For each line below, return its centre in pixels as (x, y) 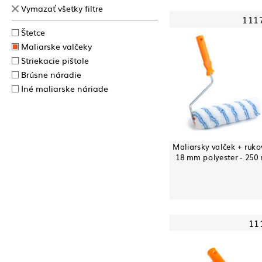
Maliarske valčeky (56, 46)
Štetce (33, 32)
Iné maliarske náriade (65, 88)
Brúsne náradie (51, 74)
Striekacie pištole (55, 60)
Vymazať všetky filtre (62, 8)
